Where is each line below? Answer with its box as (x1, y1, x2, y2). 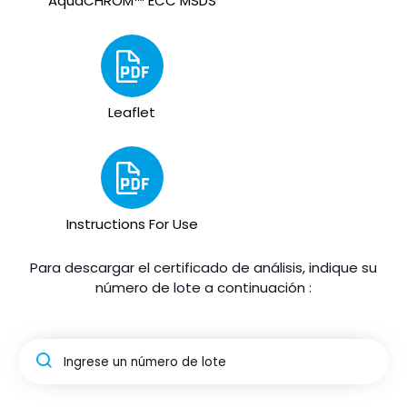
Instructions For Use (65, 214, 198, 234)
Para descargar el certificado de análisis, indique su (30, 258, 377, 278)
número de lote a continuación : (95, 278, 312, 298)
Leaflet (108, 103, 155, 123)
